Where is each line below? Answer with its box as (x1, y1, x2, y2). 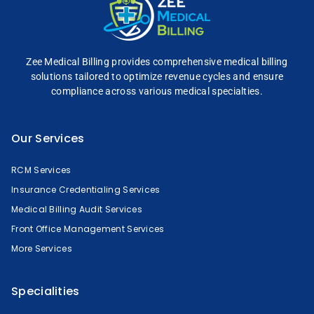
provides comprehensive (109, 55, 224, 67)
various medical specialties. (136, 85, 263, 97)
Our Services (11, 130, 85, 146)
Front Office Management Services (11, 222, 165, 235)
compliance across (51, 85, 137, 97)
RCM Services (11, 163, 71, 176)
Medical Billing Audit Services (11, 203, 142, 215)
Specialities (11, 282, 80, 299)
